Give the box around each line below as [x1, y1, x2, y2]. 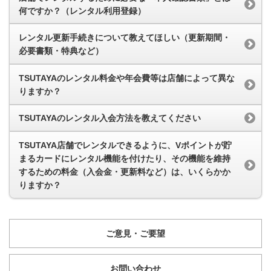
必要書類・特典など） [19, 46, 103, 56]
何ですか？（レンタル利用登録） [19, 5, 146, 16]
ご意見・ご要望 [106, 228, 165, 238]
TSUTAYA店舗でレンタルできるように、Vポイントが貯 [19, 140, 232, 150]
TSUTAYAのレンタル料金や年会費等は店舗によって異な [19, 73, 235, 83]
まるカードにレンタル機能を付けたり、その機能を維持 [19, 153, 230, 163]
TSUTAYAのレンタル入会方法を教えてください [19, 113, 201, 123]
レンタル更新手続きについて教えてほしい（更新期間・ [19, 33, 230, 43]
